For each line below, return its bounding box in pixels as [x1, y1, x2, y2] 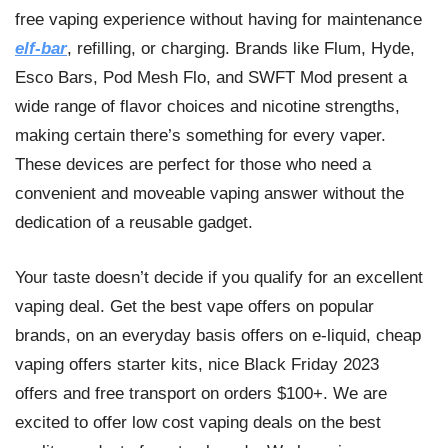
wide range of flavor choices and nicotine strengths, [15, 97, 400, 117]
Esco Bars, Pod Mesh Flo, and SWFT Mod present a [15, 68, 407, 88]
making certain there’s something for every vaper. [15, 126, 386, 146]
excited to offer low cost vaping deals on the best [15, 412, 381, 432]
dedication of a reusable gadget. [15, 213, 253, 233]
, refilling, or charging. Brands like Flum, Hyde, [67, 39, 415, 59]
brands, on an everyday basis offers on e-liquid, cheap [15, 325, 421, 345]
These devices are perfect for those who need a [15, 155, 371, 175]
